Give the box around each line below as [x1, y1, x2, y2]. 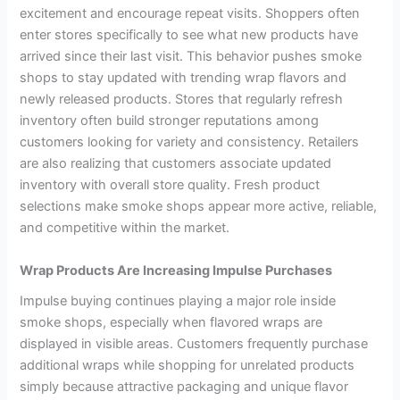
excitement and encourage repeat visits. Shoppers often [20, 5, 361, 22]
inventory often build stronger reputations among [20, 112, 320, 129]
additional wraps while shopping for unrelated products [20, 356, 355, 373]
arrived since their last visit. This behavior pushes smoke [20, 48, 362, 65]
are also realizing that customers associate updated [20, 155, 332, 172]
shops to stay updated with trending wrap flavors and [20, 70, 347, 87]
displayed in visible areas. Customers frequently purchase [20, 335, 369, 352]
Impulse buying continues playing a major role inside [20, 292, 337, 309]
